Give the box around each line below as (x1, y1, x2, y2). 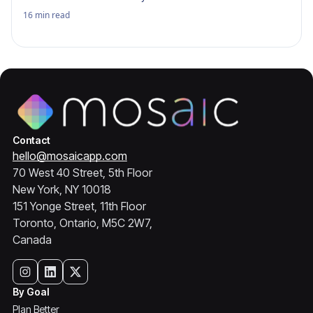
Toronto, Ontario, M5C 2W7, (12, 216, 152, 230)
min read (35, 9, 70, 21)
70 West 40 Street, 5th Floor (12, 166, 152, 180)
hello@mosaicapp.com (12, 149, 127, 163)
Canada (12, 233, 52, 247)
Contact (12, 134, 50, 146)
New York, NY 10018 (12, 182, 111, 196)
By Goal (12, 286, 49, 298)
